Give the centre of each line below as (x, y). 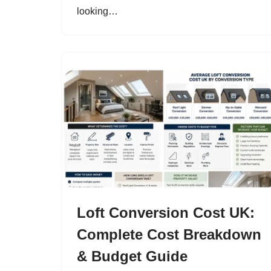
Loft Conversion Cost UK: (166, 213)
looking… (99, 11)
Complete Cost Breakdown (169, 234)
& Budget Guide (132, 256)
